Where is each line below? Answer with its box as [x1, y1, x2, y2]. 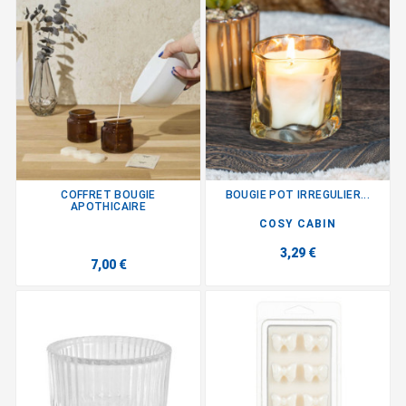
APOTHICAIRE [70, 199, 147, 213]
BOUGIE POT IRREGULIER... [225, 188, 371, 201]
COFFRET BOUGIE [61, 188, 156, 201]
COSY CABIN [259, 217, 336, 230]
